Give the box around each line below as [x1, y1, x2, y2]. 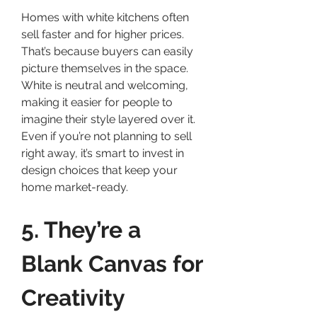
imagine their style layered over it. [21, 112, 195, 126]
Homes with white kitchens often [21, 10, 189, 24]
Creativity [21, 284, 125, 311]
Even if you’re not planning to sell [21, 129, 192, 143]
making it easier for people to [21, 95, 173, 109]
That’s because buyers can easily [21, 44, 193, 58]
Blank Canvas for [21, 250, 202, 277]
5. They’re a [21, 216, 141, 243]
